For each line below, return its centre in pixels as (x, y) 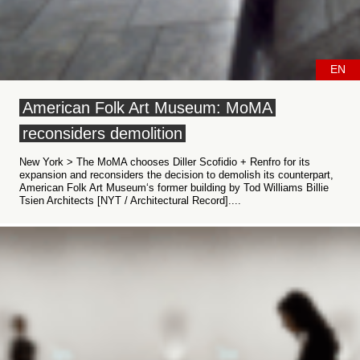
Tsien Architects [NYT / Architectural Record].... (130, 200)
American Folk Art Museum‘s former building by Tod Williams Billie (174, 188)
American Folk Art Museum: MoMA (147, 108)
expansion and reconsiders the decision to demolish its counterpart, (176, 175)
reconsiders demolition (102, 133)
